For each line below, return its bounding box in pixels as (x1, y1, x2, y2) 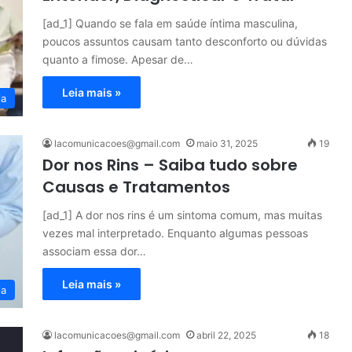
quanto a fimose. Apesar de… (42, 53, 193, 66)
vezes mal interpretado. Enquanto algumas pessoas (42, 226, 308, 240)
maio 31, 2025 (196, 137, 258, 149)
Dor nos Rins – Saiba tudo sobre (42, 154, 298, 176)
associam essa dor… (42, 244, 146, 258)
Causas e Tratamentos (42, 176, 230, 198)
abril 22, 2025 (196, 329, 256, 341)
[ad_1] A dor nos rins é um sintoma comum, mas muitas (42, 208, 322, 222)
